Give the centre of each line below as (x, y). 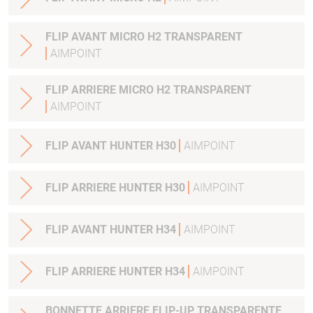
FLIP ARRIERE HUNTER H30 (117, 188)
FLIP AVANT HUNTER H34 (112, 230)
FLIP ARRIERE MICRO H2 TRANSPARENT (148, 90)
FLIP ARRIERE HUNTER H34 (117, 272)
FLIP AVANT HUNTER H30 (112, 146)
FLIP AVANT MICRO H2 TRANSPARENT (144, 37)
